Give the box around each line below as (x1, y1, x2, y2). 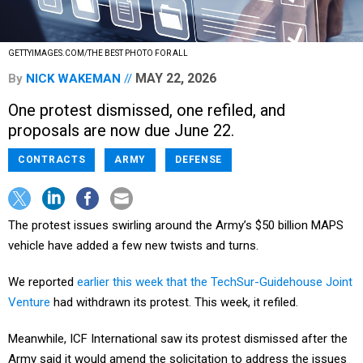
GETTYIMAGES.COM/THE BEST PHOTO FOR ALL (8, 49, 188, 58)
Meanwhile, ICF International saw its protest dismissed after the (8, 331, 348, 347)
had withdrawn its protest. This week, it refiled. (50, 295, 298, 310)
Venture (8, 295, 50, 310)
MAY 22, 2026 (135, 70, 216, 87)
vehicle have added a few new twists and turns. (8, 238, 258, 254)
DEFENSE (175, 154, 223, 166)
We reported (8, 275, 77, 290)
